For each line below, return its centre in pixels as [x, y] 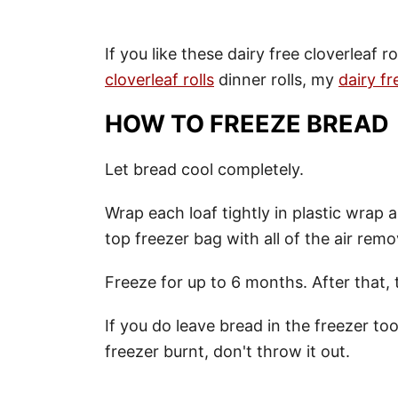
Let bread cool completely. [204, 170]
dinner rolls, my [276, 80]
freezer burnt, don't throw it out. [227, 352]
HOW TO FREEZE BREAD [247, 124]
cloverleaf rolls [159, 80]
